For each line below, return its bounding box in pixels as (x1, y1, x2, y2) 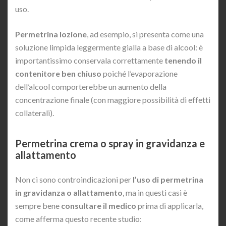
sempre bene (15, 201, 61, 211)
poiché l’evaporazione (101, 69, 178, 79)
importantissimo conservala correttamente (15, 55, 163, 66)
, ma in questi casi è (123, 188, 187, 198)
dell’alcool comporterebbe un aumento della (15, 82, 166, 92)
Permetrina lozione (15, 29, 87, 39)
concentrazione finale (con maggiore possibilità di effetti (15, 95, 210, 105)
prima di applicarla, (136, 201, 203, 211)
